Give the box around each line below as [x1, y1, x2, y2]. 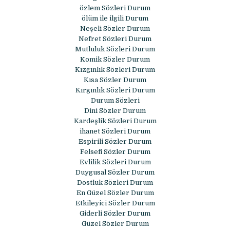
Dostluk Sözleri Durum [77, 179, 153, 187]
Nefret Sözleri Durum [79, 35, 151, 43]
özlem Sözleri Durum [80, 4, 150, 12]
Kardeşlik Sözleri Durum [73, 117, 157, 125]
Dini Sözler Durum [84, 107, 146, 115]
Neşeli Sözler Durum [80, 25, 150, 33]
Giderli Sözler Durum [80, 209, 150, 218]
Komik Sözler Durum [80, 55, 150, 64]
